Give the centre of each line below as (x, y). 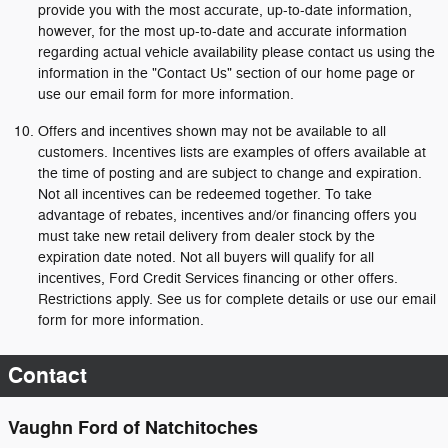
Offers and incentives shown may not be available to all (212, 131)
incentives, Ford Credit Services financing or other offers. (218, 278)
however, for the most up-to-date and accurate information (222, 31)
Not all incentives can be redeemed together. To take (205, 194)
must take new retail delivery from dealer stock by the (206, 236)
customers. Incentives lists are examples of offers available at (232, 152)
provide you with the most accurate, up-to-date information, (225, 10)
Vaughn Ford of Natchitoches (133, 428)
